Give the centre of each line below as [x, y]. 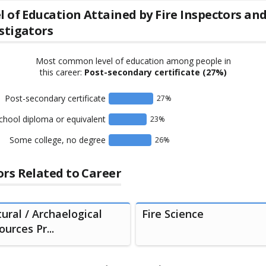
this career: [61, 72]
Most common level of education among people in [133, 61]
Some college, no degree [57, 140]
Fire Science [173, 214]
